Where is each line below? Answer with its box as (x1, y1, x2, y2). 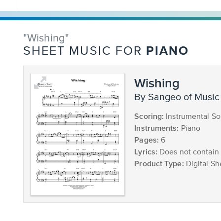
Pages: (134, 135, 159, 144)
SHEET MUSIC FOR (23, 45, 146, 58)
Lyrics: (134, 147, 158, 156)
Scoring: (134, 111, 164, 120)
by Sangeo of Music (141, 92, 220, 103)
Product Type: (134, 159, 184, 168)
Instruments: (134, 123, 179, 132)
